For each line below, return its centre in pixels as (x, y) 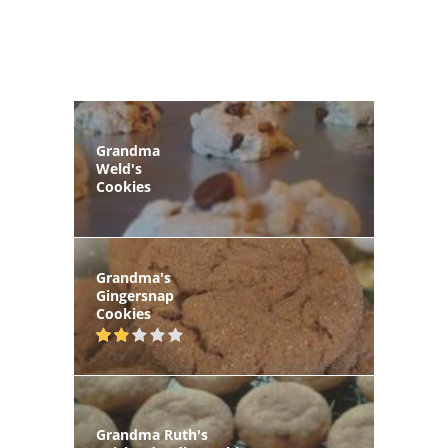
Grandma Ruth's (152, 434)
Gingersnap (135, 296)
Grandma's (133, 278)
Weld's (119, 168)
